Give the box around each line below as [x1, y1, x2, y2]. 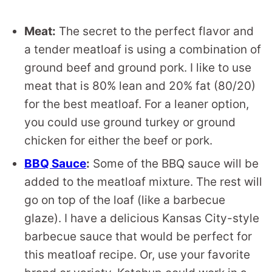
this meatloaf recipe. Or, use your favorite [24, 248, 250, 262]
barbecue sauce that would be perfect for [24, 229, 252, 244]
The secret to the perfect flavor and [56, 24, 254, 39]
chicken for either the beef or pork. [24, 134, 212, 148]
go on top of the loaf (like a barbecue [24, 193, 225, 208]
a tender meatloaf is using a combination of [24, 42, 261, 57]
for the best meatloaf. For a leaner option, [24, 97, 249, 112]
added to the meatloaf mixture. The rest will [24, 175, 262, 189]
